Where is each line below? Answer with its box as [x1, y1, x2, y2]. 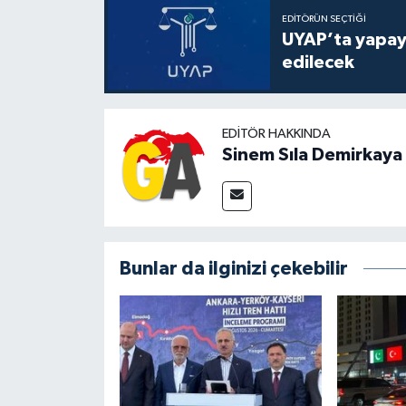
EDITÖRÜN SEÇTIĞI [281, 14, 366, 24]
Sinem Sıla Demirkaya [221, 145, 402, 164]
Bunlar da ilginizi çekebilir [119, 258, 348, 278]
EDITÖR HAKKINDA [221, 126, 331, 140]
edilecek [281, 53, 354, 72]
